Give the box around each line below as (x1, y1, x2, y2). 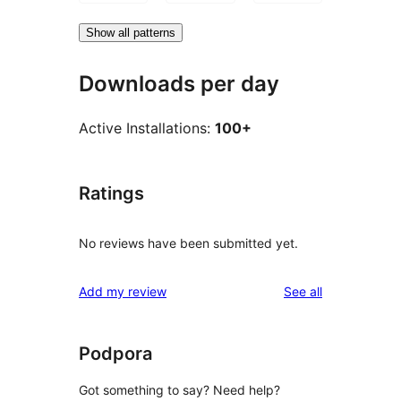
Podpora (79, 342, 152, 364)
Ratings (79, 182, 144, 204)
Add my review (79, 283, 166, 299)
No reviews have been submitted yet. (79, 235, 298, 251)
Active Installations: (79, 118, 215, 137)
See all (284, 283, 322, 299)
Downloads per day (79, 71, 279, 98)
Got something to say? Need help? (79, 382, 280, 398)
